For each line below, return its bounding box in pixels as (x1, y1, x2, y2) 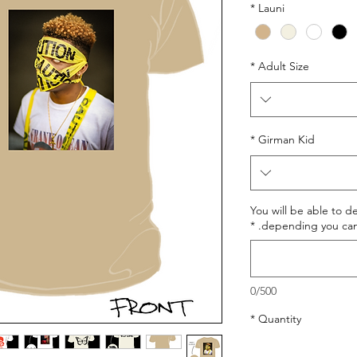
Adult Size (258, 59, 309, 74)
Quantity (258, 312, 301, 327)
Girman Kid (258, 132, 315, 147)
